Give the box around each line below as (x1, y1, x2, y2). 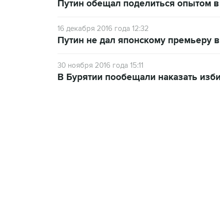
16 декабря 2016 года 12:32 (57, 24, 149, 33)
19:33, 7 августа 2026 (87, 147, 148, 155)
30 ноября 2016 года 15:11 (57, 61, 143, 70)
